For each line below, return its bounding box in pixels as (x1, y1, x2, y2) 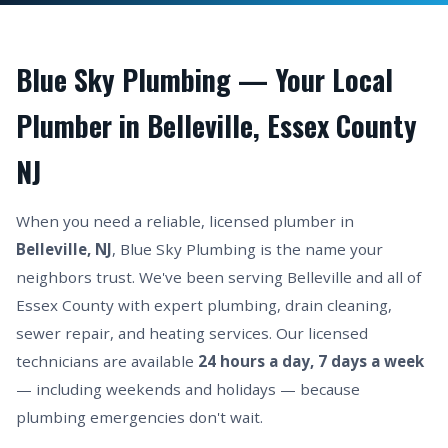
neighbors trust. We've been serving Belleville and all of (16, 267, 421, 287)
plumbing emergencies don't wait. (16, 407, 263, 427)
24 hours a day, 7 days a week (198, 351, 424, 371)
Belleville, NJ (16, 239, 112, 259)
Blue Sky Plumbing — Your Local (16, 59, 393, 100)
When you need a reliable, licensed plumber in (16, 211, 354, 231)
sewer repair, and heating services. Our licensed (16, 323, 368, 343)
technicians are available (16, 351, 198, 371)
